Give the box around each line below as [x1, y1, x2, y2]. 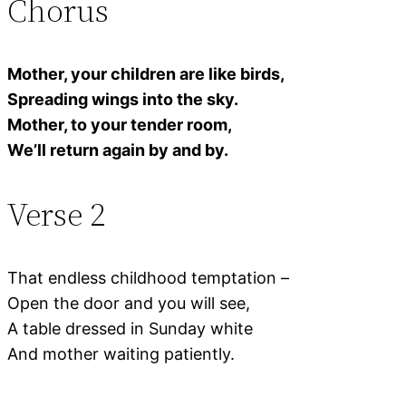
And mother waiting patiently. [7, 343, 235, 363]
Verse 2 [7, 191, 105, 237]
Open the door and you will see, [7, 293, 250, 313]
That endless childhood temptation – [7, 267, 289, 287]
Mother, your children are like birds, [7, 63, 285, 83]
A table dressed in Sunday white [7, 318, 253, 338]
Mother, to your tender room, [7, 114, 232, 134]
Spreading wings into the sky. [7, 89, 238, 109]
